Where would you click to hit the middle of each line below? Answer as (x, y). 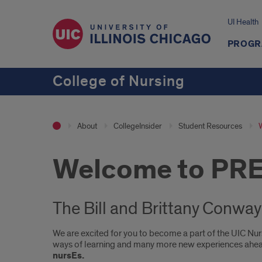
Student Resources (210, 126)
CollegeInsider (138, 126)
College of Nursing (119, 81)
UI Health (243, 22)
